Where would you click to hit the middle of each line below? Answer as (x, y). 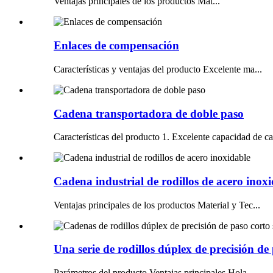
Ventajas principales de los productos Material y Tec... (157, 205)
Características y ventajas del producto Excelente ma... (158, 69)
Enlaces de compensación (116, 46)
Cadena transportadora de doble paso (149, 113)
